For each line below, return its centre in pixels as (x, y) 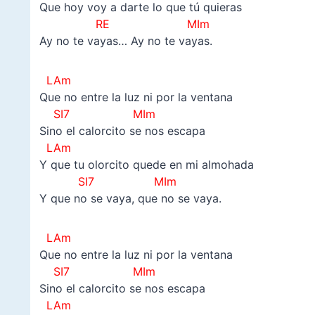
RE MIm (124, 24)
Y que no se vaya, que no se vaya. (130, 198)
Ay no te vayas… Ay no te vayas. (126, 40)
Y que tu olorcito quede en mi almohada (146, 164)
